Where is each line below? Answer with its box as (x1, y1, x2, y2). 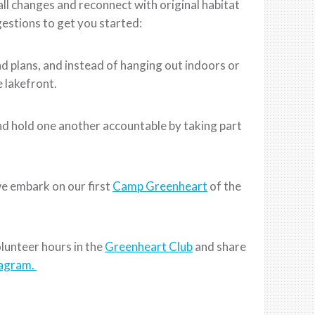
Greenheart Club (105, 238, 193, 254)
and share (193, 238, 246, 254)
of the (207, 178, 241, 193)
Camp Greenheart (112, 178, 207, 193)
